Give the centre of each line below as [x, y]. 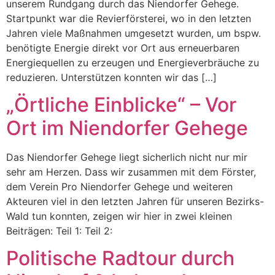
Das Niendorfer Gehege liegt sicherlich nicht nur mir [127, 157]
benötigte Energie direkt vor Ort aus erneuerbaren [123, 48]
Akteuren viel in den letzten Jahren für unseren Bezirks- [135, 201]
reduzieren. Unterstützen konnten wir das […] [111, 77]
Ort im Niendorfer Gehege [127, 128]
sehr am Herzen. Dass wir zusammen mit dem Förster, [131, 172]
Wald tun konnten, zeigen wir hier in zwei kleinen [119, 216]
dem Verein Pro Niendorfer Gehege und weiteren [119, 186]
